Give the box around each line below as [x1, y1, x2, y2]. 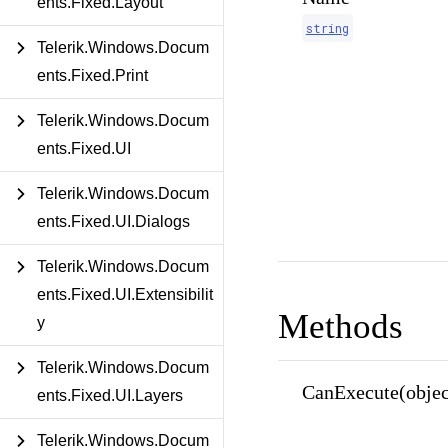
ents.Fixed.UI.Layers [37, 387, 183, 404]
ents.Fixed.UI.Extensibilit [37, 286, 213, 303]
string [305, 19, 349, 36]
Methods [277, 306, 403, 346]
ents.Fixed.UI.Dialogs [37, 213, 190, 230]
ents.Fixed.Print [37, 67, 148, 84]
